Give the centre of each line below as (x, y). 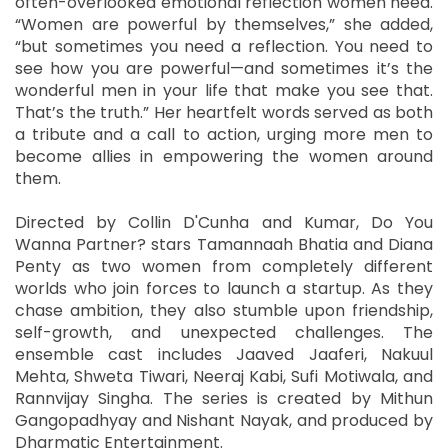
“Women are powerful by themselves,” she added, (224, 24)
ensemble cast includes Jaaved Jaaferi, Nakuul (224, 354)
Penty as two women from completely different (224, 266)
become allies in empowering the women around (224, 156)
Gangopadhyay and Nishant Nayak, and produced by (224, 420)
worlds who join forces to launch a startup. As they (224, 288)
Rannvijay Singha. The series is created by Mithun (224, 398)
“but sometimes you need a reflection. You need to (224, 46)
